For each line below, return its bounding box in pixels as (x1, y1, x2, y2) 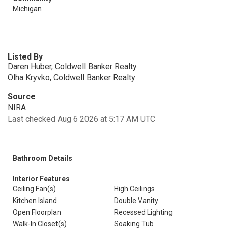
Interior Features (13, 175, 70, 183)
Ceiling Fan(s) (13, 185, 56, 193)
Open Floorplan (13, 208, 61, 216)
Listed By (8, 52, 43, 62)
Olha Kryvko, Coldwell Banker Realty (8, 73, 135, 82)
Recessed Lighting (114, 208, 173, 216)
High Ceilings (114, 185, 155, 193)
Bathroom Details (13, 154, 72, 162)
